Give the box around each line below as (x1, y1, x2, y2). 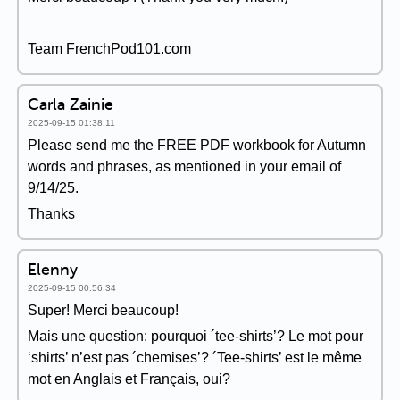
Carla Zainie (28, 94, 113, 114)
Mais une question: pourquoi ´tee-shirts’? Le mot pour (28, 329, 363, 344)
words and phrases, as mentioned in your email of (28, 159, 341, 174)
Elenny (28, 259, 78, 279)
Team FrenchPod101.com (28, 41, 191, 56)
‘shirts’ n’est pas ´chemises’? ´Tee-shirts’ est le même (28, 350, 362, 365)
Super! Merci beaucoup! (28, 303, 179, 318)
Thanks (28, 206, 75, 221)
